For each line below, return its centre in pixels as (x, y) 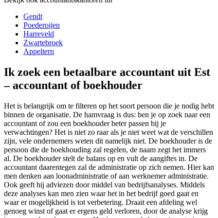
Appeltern (39, 52)
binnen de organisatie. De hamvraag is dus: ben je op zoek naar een (107, 115)
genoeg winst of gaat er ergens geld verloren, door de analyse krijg (106, 211)
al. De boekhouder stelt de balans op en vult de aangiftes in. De (101, 159)
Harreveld (39, 34)
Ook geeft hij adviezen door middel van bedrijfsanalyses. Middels (104, 185)
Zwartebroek (43, 43)
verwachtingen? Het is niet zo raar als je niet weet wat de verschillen (109, 132)
